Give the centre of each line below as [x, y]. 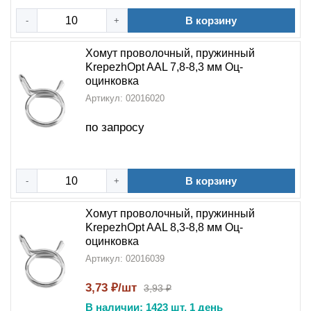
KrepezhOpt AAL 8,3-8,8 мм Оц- [164, 227]
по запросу [115, 127]
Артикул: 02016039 [125, 259]
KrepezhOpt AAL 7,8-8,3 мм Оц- [164, 67]
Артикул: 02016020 [125, 98]
